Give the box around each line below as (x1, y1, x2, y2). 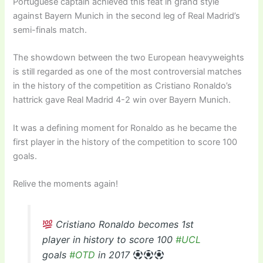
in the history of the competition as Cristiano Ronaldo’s (13, 80, 232, 92)
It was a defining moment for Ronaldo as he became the (13, 122, 237, 133)
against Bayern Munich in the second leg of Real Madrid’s (13, 10, 241, 21)
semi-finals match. (13, 24, 87, 35)
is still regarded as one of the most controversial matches (13, 66, 242, 77)
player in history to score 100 (42, 234, 176, 246)
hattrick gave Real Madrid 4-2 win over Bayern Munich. (13, 95, 231, 106)
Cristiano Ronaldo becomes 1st (52, 218, 194, 231)
